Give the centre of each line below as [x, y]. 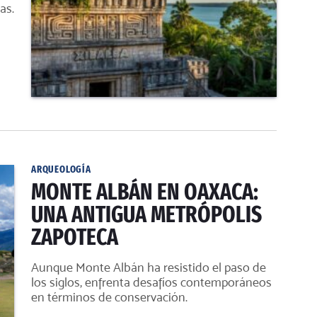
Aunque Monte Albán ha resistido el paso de [149, 267]
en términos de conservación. [109, 297]
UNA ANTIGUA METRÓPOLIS [146, 214]
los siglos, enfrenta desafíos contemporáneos [151, 282]
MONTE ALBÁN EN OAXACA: [145, 192]
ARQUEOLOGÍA [61, 169]
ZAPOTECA [75, 237]
